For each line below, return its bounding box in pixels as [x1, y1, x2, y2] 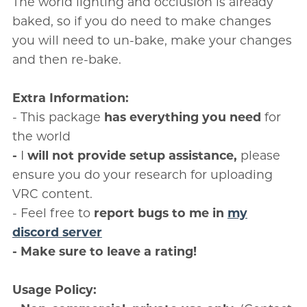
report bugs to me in [93, 205, 228, 220]
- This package [12, 109, 101, 124]
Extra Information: [12, 90, 129, 105]
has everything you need [100, 109, 261, 124]
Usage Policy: [12, 282, 97, 297]
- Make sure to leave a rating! [12, 243, 197, 258]
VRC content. [12, 186, 93, 201]
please [236, 147, 280, 162]
